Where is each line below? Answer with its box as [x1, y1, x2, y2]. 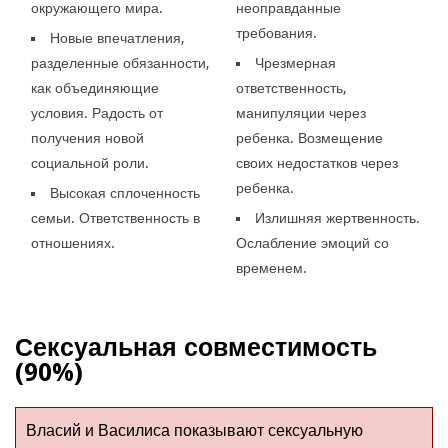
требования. [235, 24, 317, 41]
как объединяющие [31, 79, 160, 96]
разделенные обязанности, [31, 54, 211, 71]
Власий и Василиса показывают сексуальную [26, 420, 363, 440]
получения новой [31, 129, 145, 146]
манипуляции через [235, 104, 366, 121]
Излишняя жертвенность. [254, 209, 420, 226]
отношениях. [31, 234, 116, 251]
